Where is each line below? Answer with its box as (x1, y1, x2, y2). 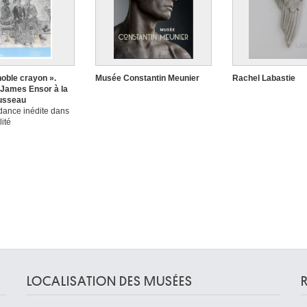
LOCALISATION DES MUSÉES (27, 274, 193, 289)
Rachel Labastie (232, 73, 295, 84)
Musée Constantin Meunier (95, 73, 199, 84)
